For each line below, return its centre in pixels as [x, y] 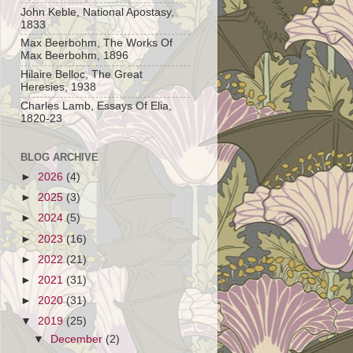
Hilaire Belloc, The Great [82, 75]
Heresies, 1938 [58, 87]
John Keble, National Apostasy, [97, 12]
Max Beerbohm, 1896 [74, 56]
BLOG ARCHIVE [59, 158]
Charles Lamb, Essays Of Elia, [96, 106]
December [78, 339]
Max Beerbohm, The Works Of [97, 43]
